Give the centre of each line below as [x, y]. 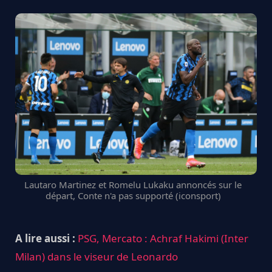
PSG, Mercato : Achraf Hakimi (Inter [163, 238]
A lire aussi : [46, 238]
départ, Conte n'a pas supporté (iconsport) [133, 196]
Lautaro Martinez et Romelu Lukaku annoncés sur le [133, 185]
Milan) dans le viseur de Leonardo [97, 256]
